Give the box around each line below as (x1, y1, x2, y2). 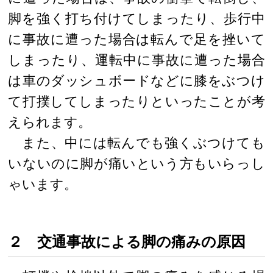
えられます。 (8, 114, 92, 130)
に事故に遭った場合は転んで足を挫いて (8, 31, 265, 47)
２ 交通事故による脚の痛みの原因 (8, 233, 246, 250)
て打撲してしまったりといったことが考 (8, 93, 265, 109)
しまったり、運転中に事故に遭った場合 (8, 52, 265, 68)
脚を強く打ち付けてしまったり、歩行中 (8, 10, 265, 26)
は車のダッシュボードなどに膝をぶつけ (8, 73, 265, 88)
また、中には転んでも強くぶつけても (8, 135, 265, 151)
